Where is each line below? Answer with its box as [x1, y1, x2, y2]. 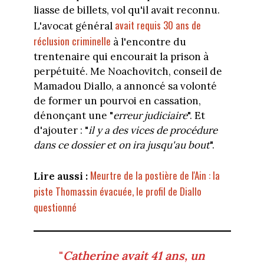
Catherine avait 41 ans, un [63, 247, 205, 263]
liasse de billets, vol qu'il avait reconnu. [33, 4, 220, 17]
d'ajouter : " [33, 124, 88, 137]
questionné [33, 199, 77, 214]
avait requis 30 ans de [114, 18, 201, 33]
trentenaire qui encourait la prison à [33, 50, 209, 64]
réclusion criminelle [33, 34, 111, 49]
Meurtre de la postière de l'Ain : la [90, 167, 220, 183]
